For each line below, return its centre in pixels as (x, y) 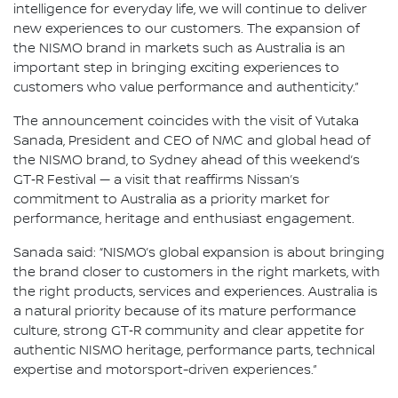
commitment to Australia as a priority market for (171, 199)
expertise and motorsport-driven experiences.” (165, 370)
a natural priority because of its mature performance (185, 311)
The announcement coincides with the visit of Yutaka (186, 121)
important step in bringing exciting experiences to (176, 68)
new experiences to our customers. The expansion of (187, 29)
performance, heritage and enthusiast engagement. (184, 219)
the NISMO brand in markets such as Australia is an (179, 48)
